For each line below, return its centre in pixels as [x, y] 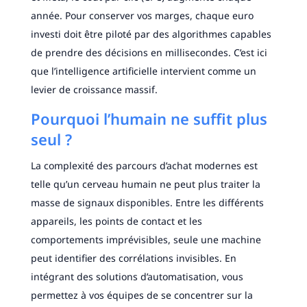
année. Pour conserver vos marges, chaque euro [142, 16]
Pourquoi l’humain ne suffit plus [149, 119]
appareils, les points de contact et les [116, 221]
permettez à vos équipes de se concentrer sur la [142, 295]
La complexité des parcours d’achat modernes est [144, 166]
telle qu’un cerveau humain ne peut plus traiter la [145, 184]
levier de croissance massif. [94, 90]
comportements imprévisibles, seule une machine [146, 240]
